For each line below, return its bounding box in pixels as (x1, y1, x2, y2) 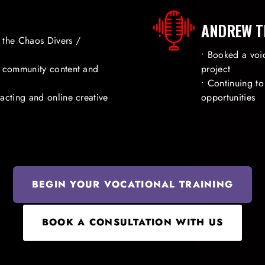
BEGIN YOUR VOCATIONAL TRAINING (31, 177, 234, 191)
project (201, 62, 231, 76)
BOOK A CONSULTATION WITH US (41, 215, 224, 230)
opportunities (201, 91, 256, 105)
